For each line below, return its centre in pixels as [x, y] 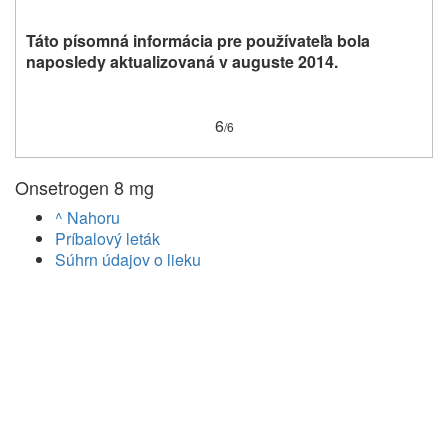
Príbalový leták [107, 239]
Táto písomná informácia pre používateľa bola [198, 40]
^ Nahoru [87, 218]
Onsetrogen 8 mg [84, 187]
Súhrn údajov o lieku [128, 260]
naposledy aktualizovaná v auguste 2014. [182, 61]
